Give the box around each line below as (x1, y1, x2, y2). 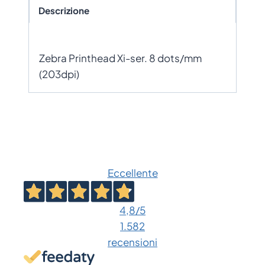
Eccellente (107, 166, 158, 179)
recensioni (108, 235, 157, 249)
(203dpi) (39, 67, 79, 80)
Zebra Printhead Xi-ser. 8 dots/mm (39, 51, 202, 64)
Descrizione (38, 5, 90, 17)
